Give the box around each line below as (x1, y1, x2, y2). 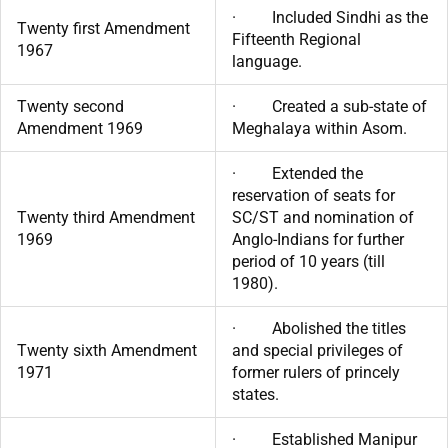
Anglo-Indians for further (232, 229, 404, 249)
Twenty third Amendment (17, 207, 195, 227)
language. (232, 51, 302, 71)
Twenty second (17, 96, 124, 116)
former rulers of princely (232, 362, 400, 382)
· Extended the (232, 163, 363, 183)
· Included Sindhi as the (232, 7, 428, 27)
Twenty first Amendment (17, 18, 190, 38)
